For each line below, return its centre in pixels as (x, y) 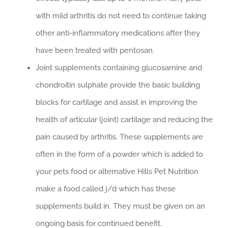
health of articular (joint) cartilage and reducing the (124, 120)
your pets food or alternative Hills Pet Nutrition (117, 172)
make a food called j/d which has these (106, 189)
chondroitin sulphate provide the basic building (118, 85)
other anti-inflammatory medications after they (118, 33)
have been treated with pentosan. (95, 51)
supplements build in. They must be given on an (120, 206)
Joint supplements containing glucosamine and (119, 68)
